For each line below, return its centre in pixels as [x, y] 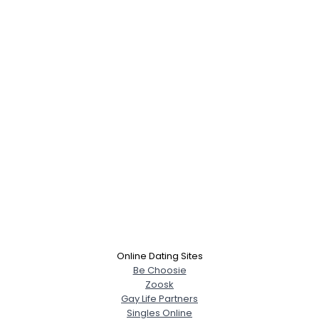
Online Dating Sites [159, 256]
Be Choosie [159, 270]
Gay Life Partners [159, 298]
